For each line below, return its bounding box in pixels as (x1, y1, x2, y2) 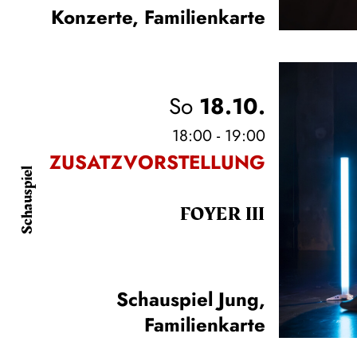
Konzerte (50, 2, 132, 31)
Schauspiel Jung (116, 285, 259, 314)
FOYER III (179, 199, 265, 229)
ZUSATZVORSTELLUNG (49, 147, 265, 176)
